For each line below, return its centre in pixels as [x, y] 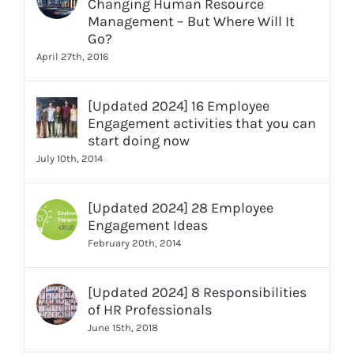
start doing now [139, 140]
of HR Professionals [150, 309]
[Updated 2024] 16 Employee [179, 105]
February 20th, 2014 [134, 243]
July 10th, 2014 [70, 158]
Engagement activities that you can [202, 123]
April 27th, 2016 [72, 56]
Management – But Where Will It [191, 21]
